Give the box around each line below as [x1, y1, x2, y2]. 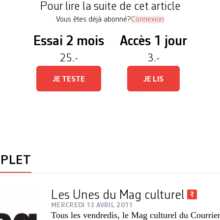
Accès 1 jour [119, 35, 187, 49]
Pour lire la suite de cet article [39, 1, 181, 13]
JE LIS [143, 76, 164, 83]
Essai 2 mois [33, 35, 104, 49]
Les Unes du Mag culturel [51, 189, 187, 202]
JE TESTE [52, 76, 85, 83]
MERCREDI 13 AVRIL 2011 [51, 202, 133, 209]
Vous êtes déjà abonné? [56, 16, 131, 24]
